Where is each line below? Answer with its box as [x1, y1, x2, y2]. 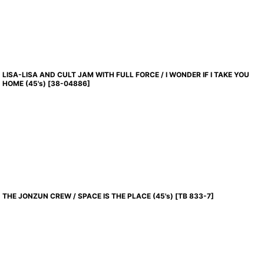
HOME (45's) [2, 79, 47, 88]
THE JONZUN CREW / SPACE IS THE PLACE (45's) [2, 192, 174, 200]
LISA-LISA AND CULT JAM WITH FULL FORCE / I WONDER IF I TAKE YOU [2, 70, 250, 79]
